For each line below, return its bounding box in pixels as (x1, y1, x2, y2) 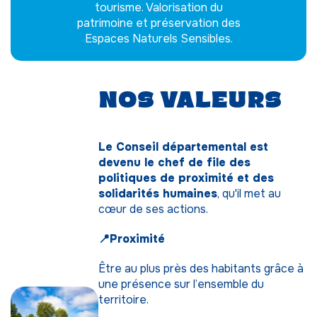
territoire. (98, 292, 149, 307)
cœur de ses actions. (98, 202, 208, 217)
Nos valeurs (98, 86, 282, 113)
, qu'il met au (217, 186, 281, 201)
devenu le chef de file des (98, 155, 250, 170)
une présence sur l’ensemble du (98, 277, 264, 292)
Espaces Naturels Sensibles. (84, 31, 233, 46)
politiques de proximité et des (98, 171, 274, 185)
